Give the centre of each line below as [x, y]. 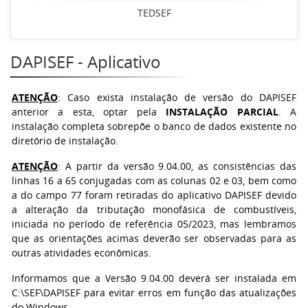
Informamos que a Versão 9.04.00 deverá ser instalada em [154, 278]
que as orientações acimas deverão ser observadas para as [154, 238]
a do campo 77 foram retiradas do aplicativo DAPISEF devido [154, 195]
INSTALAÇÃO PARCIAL [222, 112]
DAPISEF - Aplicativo [86, 62]
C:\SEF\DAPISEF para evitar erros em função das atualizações [154, 293]
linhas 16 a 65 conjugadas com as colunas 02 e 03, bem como [154, 180]
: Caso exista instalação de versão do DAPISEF [177, 97]
